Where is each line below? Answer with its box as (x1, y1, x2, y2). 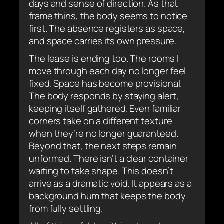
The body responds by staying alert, (29, 89, 179, 102)
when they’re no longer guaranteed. (29, 126, 178, 140)
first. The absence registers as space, (29, 21, 186, 35)
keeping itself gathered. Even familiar (29, 101, 181, 115)
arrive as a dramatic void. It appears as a (29, 176, 192, 190)
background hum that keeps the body (29, 189, 186, 202)
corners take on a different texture (29, 114, 172, 127)
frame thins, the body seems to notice (29, 9, 188, 22)
